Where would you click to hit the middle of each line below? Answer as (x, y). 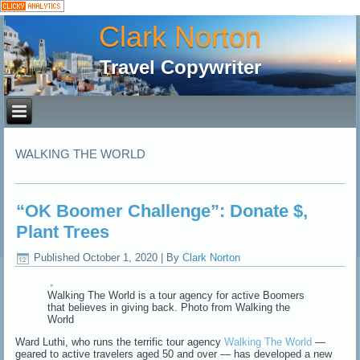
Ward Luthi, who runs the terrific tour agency (120, 342)
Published (57, 258)
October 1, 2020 (121, 258)
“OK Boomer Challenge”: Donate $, (162, 211)
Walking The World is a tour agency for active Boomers (176, 295)
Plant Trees (63, 232)
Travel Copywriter (180, 67)
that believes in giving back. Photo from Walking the (169, 307)
